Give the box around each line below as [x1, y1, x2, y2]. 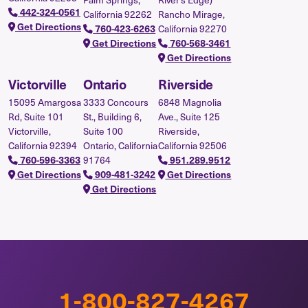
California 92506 [158, 137, 228, 153]
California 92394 [8, 137, 77, 153]
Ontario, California [83, 137, 158, 153]
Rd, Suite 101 [8, 109, 64, 124]
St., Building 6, [83, 109, 142, 124]
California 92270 [158, 21, 228, 36]
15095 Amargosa [8, 94, 81, 109]
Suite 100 [83, 123, 124, 138]
